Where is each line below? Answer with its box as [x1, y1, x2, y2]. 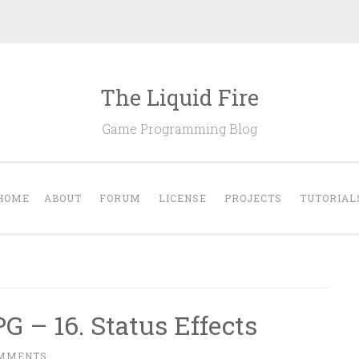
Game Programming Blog [102, 120, 257, 137]
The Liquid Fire [100, 83, 259, 111]
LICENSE [158, 192, 207, 204]
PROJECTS [224, 192, 282, 204]
